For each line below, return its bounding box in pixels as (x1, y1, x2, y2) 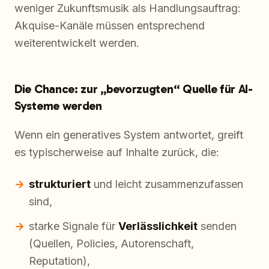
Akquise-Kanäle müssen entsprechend (14, 19, 205, 32)
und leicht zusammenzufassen (91, 178, 243, 191)
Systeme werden (14, 98, 102, 113)
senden (198, 220, 237, 233)
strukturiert (29, 178, 91, 191)
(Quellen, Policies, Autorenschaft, (29, 237, 194, 250)
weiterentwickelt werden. (14, 37, 139, 50)
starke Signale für (29, 220, 118, 233)
